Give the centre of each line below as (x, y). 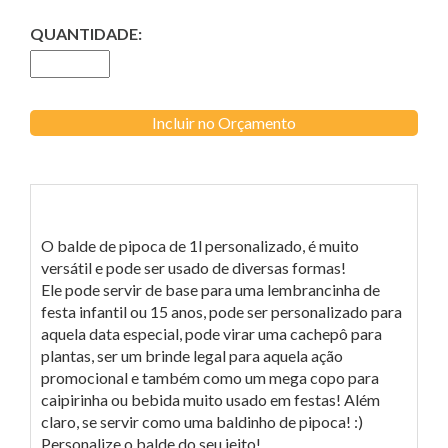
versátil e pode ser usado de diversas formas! (193, 267)
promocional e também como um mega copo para (210, 377)
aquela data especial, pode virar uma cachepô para (211, 333)
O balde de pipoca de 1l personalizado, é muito (200, 245)
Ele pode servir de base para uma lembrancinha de (210, 289)
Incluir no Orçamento (224, 122)
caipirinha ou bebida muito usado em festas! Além (210, 399)
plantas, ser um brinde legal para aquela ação (192, 355)
